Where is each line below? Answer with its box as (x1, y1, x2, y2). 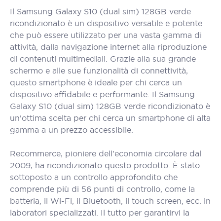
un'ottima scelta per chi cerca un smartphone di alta (10, 113, 211, 123)
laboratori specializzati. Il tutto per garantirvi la (10, 208, 189, 218)
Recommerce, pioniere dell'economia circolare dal (10, 148, 201, 158)
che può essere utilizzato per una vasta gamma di (10, 30, 202, 40)
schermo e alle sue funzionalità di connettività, (10, 66, 188, 75)
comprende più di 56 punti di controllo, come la (10, 184, 195, 194)
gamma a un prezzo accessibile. (10, 125, 133, 135)
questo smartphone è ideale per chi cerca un (10, 77, 182, 87)
